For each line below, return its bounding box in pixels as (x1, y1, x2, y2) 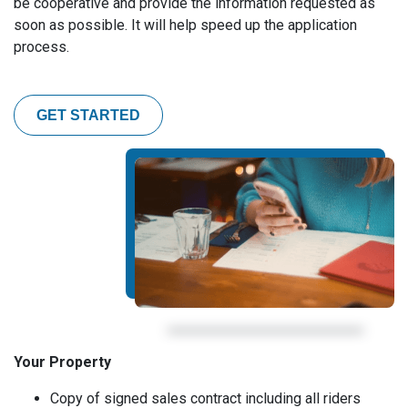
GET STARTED (36, 107, 140, 123)
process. (14, 38, 69, 56)
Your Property (14, 353, 111, 372)
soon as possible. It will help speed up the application (14, 16, 357, 34)
